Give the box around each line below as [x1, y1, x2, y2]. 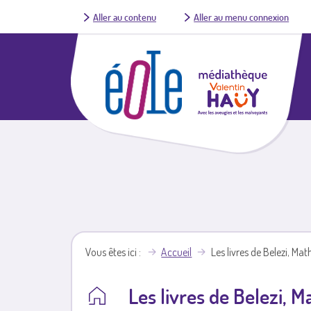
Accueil [161, 245, 192, 260]
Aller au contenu [92, 10, 156, 23]
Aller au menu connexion [194, 10, 289, 23]
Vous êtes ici [85, 245, 137, 260]
